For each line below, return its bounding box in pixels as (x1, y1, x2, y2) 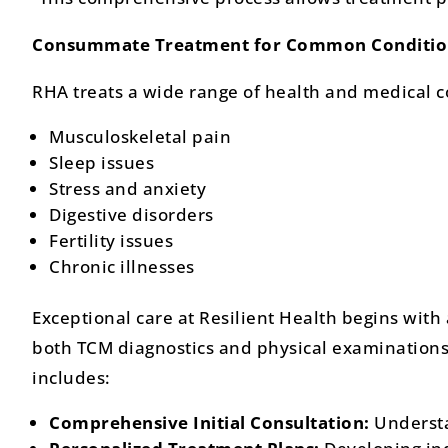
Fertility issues (49, 228, 173, 252)
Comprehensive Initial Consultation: (49, 410, 370, 434)
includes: (32, 365, 111, 389)
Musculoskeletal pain (49, 124, 231, 148)
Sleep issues (49, 150, 154, 174)
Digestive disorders (49, 202, 214, 226)
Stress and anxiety (49, 176, 206, 200)
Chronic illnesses (49, 254, 195, 278)
